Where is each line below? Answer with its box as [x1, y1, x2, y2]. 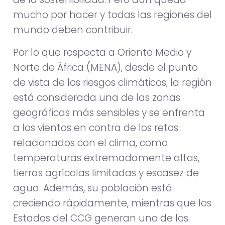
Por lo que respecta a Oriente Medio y [13, 45, 191, 59]
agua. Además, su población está [13, 181, 172, 195]
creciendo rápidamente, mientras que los [13, 196, 211, 210]
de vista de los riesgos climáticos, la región [13, 75, 212, 89]
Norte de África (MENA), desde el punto [13, 60, 198, 74]
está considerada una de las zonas [13, 90, 180, 104]
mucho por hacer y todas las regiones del [13, 8, 212, 22]
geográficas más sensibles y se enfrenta [13, 105, 205, 120]
